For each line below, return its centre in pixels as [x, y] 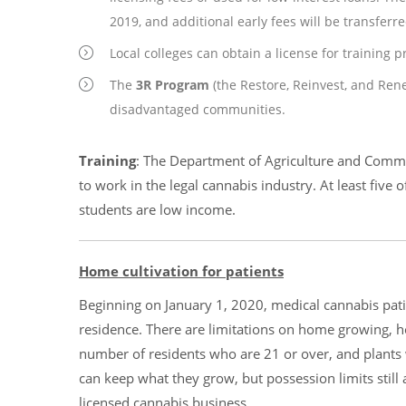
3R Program [173, 85]
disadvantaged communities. [198, 109]
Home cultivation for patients [181, 271]
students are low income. [157, 209]
